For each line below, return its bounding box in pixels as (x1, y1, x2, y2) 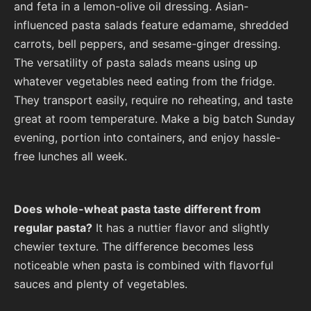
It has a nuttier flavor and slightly (92, 220, 269, 235)
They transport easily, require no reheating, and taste (14, 92, 293, 107)
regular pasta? (14, 220, 92, 235)
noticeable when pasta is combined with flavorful (14, 258, 274, 272)
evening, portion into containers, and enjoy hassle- (14, 130, 280, 144)
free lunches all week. (14, 149, 127, 163)
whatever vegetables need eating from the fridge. (14, 74, 275, 88)
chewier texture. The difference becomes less (14, 239, 253, 253)
